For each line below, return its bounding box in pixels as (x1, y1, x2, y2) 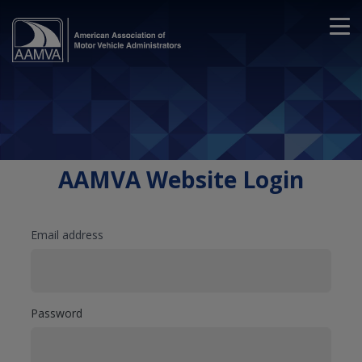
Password (31, 305, 82, 321)
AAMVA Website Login (58, 164, 304, 195)
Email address (31, 227, 103, 242)
